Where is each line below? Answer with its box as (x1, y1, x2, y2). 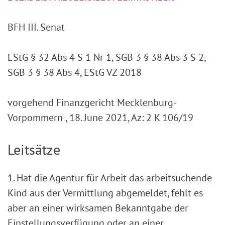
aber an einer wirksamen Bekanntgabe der (8, 201, 188, 215)
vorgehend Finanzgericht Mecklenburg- (8, 96, 177, 109)
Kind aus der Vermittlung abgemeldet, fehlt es (8, 186, 203, 200)
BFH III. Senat (8, 21, 65, 34)
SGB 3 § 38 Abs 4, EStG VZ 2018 (8, 66, 142, 79)
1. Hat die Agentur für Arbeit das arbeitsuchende (8, 171, 212, 185)
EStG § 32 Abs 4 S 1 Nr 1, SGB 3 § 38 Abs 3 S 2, (8, 51, 205, 64)
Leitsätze (8, 140, 60, 159)
